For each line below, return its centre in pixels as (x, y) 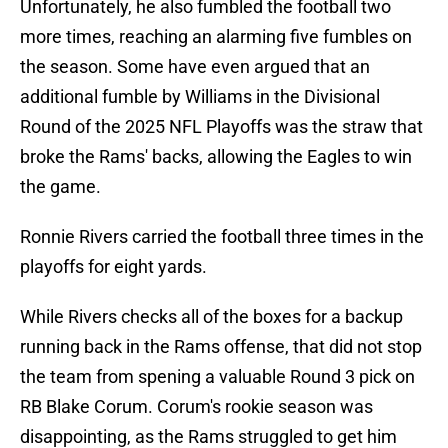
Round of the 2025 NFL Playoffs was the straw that (221, 127)
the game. (60, 187)
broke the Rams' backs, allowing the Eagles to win (216, 157)
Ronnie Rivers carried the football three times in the (222, 237)
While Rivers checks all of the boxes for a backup (211, 317)
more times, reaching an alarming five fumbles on (216, 37)
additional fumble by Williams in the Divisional (200, 97)
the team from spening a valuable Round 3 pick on (217, 377)
